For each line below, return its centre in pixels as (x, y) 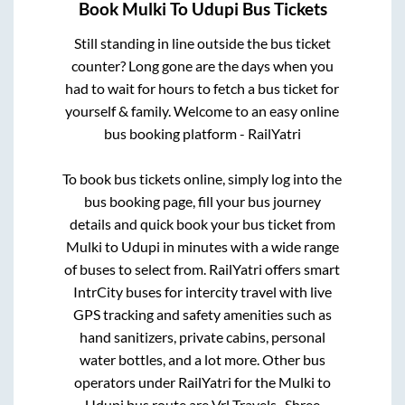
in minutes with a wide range (249, 246)
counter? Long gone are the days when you (202, 65)
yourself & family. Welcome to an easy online (202, 110)
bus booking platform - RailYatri (202, 133)
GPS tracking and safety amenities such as (202, 314)
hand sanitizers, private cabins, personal (202, 336)
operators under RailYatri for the (176, 381)
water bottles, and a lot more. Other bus (202, 359)
